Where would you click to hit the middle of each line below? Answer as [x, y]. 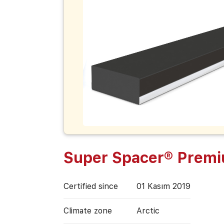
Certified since [90, 186]
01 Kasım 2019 [163, 186]
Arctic [148, 210]
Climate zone [87, 210]
